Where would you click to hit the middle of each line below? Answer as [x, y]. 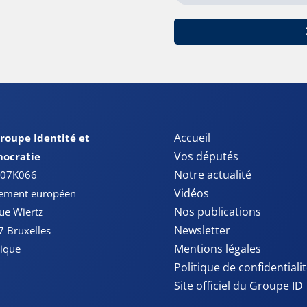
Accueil [192, 138]
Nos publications [217, 212]
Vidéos [191, 194]
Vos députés [206, 157]
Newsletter [202, 231]
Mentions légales [217, 249]
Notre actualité [212, 175]
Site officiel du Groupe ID [238, 286]
